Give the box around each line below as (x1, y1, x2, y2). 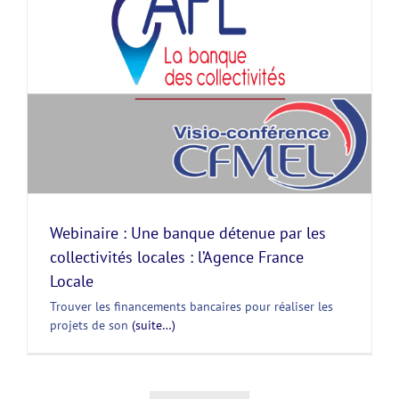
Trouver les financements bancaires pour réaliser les (50, 297, 333, 314)
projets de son (50, 316, 132, 333)
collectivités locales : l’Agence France (50, 246, 304, 267)
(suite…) (132, 316, 175, 333)
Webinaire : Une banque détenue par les (50, 222, 326, 243)
